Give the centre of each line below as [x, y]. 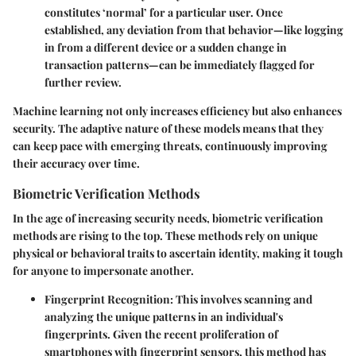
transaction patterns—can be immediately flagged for [180, 65]
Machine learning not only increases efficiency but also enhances [177, 111]
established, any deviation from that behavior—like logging [194, 30]
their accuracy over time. [76, 164]
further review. [83, 83]
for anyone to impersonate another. [103, 271]
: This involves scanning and [241, 300]
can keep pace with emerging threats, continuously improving [170, 146]
